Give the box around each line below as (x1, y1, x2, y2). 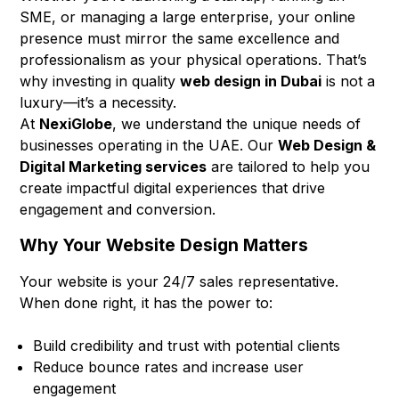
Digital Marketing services (20, 157, 208, 175)
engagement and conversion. (20, 199, 216, 218)
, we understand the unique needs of (112, 114, 362, 133)
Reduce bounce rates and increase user (33, 358, 305, 377)
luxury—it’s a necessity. (20, 93, 177, 111)
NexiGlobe (39, 114, 113, 133)
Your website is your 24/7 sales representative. (20, 273, 339, 291)
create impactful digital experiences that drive (20, 178, 326, 197)
